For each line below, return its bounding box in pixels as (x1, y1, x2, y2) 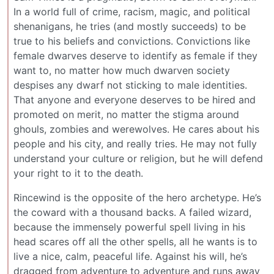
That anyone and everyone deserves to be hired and (13, 93, 256, 106)
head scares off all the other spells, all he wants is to (13, 235, 257, 248)
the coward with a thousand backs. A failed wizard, (13, 206, 251, 218)
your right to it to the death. (13, 166, 143, 179)
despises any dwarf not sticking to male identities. (13, 78, 247, 91)
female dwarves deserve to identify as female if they (13, 49, 257, 62)
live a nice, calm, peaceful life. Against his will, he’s (13, 250, 247, 262)
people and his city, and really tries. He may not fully (13, 137, 257, 150)
